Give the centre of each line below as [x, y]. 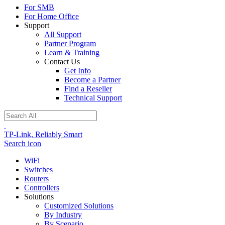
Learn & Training [72, 52]
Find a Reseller [88, 89]
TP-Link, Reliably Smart [43, 134]
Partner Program [70, 43]
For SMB [39, 7]
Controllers [42, 188]
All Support [63, 34]
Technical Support [93, 98]
